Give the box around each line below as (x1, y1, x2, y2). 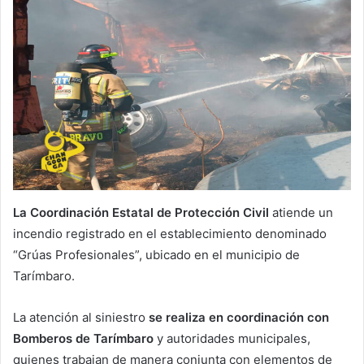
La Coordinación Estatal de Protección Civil (13, 205, 269, 221)
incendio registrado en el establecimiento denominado (13, 226, 327, 242)
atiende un (269, 205, 333, 221)
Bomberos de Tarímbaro (13, 331, 157, 347)
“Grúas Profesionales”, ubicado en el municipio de (13, 247, 300, 263)
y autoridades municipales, (157, 331, 310, 347)
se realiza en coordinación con (149, 310, 329, 326)
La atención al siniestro (13, 310, 149, 326)
